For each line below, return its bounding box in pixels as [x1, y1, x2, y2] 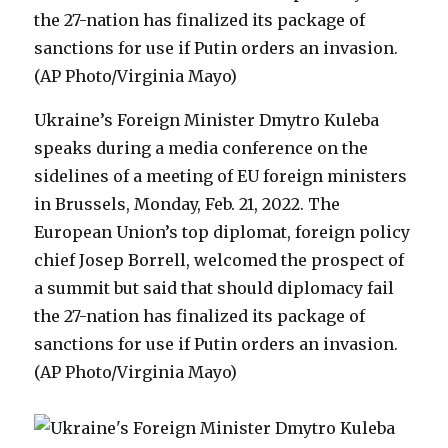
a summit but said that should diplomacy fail [34, 278, 395, 298]
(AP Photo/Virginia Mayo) [34, 362, 238, 382]
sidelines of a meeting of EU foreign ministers [34, 166, 408, 186]
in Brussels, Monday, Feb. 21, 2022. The [34, 194, 341, 214]
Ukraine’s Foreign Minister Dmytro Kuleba [34, 110, 380, 130]
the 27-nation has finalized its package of [34, 306, 366, 326]
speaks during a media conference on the [34, 138, 369, 158]
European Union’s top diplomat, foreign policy [34, 222, 411, 242]
